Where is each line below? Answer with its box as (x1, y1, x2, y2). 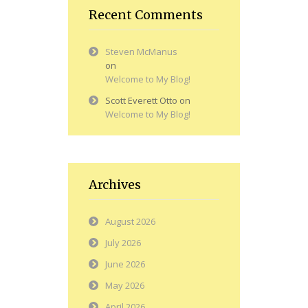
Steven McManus (105, 45, 177, 58)
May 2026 (105, 279, 144, 292)
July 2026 (105, 236, 141, 250)
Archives (89, 177, 141, 193)
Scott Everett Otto (105, 94, 177, 107)
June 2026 (105, 258, 145, 271)
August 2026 (105, 215, 155, 228)
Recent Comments (89, 7, 203, 23)
